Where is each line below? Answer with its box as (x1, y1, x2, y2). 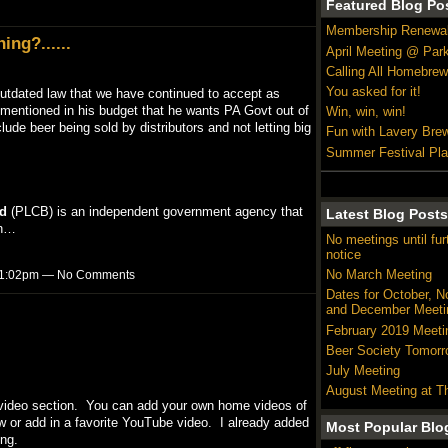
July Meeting (325, 363, 400, 379)
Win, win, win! (325, 104, 406, 120)
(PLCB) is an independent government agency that (6, 203, 303, 219)
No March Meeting (325, 267, 432, 283)
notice (325, 246, 361, 262)
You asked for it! (325, 83, 421, 99)
